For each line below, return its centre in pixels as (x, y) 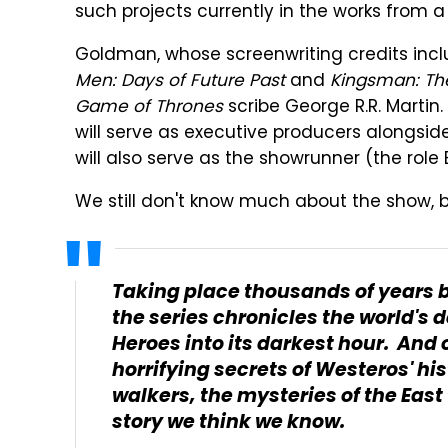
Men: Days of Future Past (180, 82)
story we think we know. (228, 423)
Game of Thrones (149, 108)
